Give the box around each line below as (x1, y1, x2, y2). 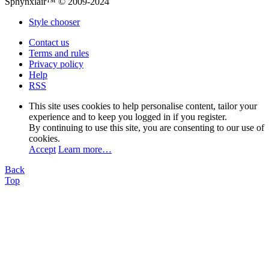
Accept (29, 144, 56, 154)
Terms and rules (29, 47, 89, 58)
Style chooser (29, 16, 80, 27)
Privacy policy (29, 58, 83, 69)
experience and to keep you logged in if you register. (29, 111, 227, 122)
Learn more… (58, 144, 112, 154)
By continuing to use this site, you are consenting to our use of (29, 122, 264, 133)
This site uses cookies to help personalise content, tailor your (29, 100, 257, 111)
